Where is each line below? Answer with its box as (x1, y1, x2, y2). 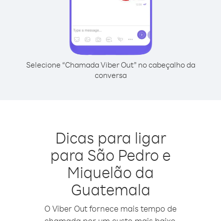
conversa (94, 70, 127, 80)
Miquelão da (67, 162, 154, 182)
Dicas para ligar (55, 127, 166, 147)
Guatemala (71, 179, 150, 199)
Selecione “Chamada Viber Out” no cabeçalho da (26, 60, 195, 70)
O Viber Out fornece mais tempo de (44, 203, 177, 214)
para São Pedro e (50, 145, 171, 165)
